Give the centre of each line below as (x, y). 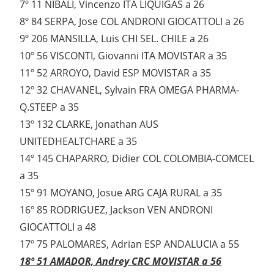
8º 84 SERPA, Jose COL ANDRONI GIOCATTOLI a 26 (132, 22)
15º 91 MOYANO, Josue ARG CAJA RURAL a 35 (121, 193)
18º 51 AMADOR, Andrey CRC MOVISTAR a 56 (120, 261)
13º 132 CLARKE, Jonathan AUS (89, 124)
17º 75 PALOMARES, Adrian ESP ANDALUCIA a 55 (129, 244)
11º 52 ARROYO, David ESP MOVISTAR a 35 (115, 73)
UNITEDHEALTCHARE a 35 (78, 142)
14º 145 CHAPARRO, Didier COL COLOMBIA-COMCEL (137, 159)
